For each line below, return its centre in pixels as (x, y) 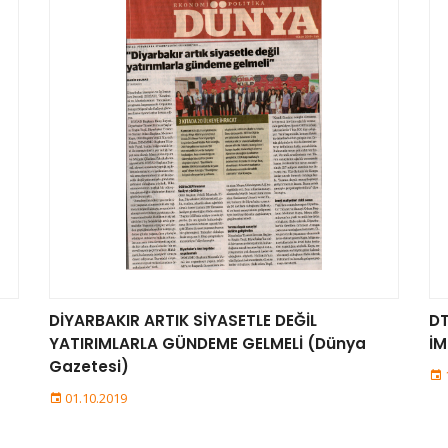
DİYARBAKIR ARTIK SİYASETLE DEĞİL (183, 320)
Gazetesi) (89, 366)
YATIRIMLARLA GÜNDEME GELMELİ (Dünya (207, 343)
